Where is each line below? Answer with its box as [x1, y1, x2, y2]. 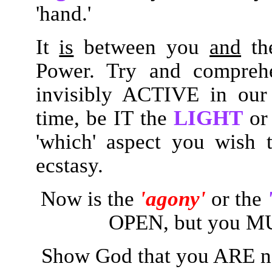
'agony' [134, 187, 211, 210]
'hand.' [35, 2, 97, 25]
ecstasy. [35, 154, 103, 177]
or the [211, 187, 267, 210]
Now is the [41, 187, 134, 210]
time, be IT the [35, 106, 174, 129]
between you [73, 35, 210, 58]
